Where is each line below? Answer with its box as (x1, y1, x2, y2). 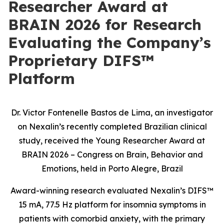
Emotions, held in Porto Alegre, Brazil (41, 163, 183, 173)
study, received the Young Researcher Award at (19, 135, 205, 145)
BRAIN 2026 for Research (8, 15, 201, 34)
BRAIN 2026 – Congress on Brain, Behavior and (21, 149, 203, 159)
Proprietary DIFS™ (8, 51, 154, 70)
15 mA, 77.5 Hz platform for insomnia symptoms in (18, 199, 206, 209)
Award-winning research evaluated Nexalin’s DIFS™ (10, 185, 213, 195)
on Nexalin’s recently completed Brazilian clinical (17, 121, 207, 131)
